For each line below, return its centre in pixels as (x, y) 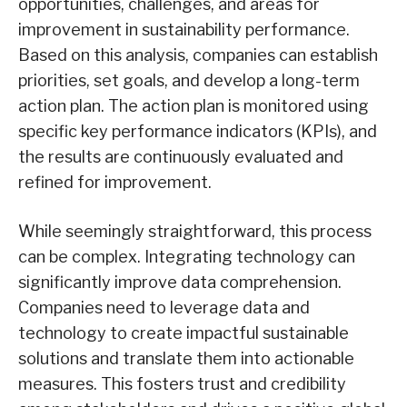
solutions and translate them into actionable (186, 359)
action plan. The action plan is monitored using (194, 106)
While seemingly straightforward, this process (195, 232)
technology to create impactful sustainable (184, 333)
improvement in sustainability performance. (184, 30)
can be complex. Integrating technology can (187, 257)
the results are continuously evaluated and (181, 157)
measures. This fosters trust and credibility (182, 384)
